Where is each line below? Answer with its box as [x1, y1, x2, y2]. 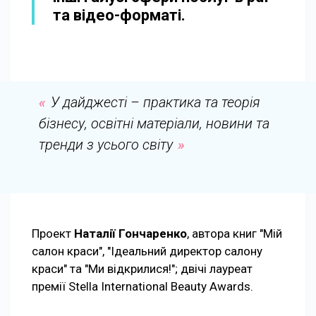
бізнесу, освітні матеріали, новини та [39, 114, 269, 132]
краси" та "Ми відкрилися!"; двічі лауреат [32, 261, 253, 276]
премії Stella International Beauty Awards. [32, 279, 253, 293]
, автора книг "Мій [187, 226, 282, 241]
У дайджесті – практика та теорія [51, 93, 260, 111]
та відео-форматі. [53, 6, 186, 24]
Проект [32, 226, 74, 241]
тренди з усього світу [39, 135, 173, 153]
